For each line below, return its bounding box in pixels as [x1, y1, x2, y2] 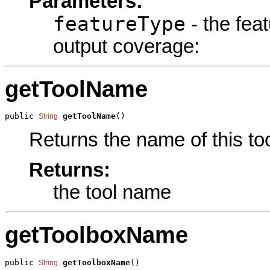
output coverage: [53, 35, 199, 57]
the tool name [53, 181, 171, 204]
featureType [53, 12, 186, 36]
